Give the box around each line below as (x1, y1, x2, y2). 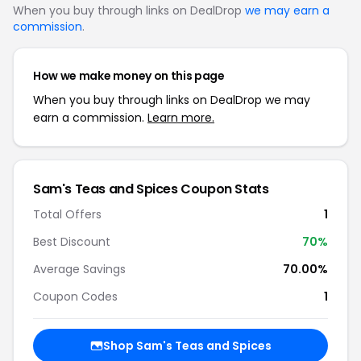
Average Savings (33, 261, 126, 277)
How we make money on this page (33, 68, 225, 84)
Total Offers (33, 206, 102, 222)
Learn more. (147, 110, 214, 126)
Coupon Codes (33, 288, 118, 305)
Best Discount (33, 234, 110, 250)
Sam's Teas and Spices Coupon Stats (33, 180, 269, 198)
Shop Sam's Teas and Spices (102, 338, 272, 354)
